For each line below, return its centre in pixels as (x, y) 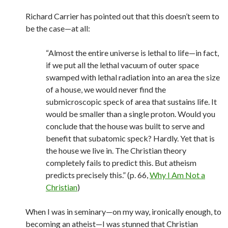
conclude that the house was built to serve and (125, 126)
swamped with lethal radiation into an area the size (133, 77)
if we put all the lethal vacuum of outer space (122, 65)
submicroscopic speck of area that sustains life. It (131, 102)
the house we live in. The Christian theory (116, 150)
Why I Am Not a (177, 175)
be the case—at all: (58, 28)
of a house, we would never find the (106, 89)
